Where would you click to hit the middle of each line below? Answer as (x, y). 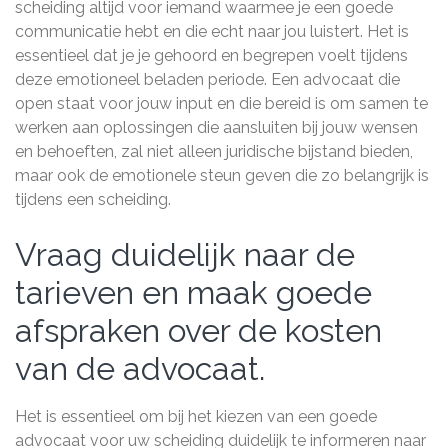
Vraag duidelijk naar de (185, 254)
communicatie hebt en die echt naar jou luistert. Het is (212, 31)
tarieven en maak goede (193, 292)
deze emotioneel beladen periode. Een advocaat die (207, 79)
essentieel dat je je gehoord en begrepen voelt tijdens (211, 55)
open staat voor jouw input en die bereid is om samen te (221, 103)
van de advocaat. (140, 368)
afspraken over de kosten (198, 330)
